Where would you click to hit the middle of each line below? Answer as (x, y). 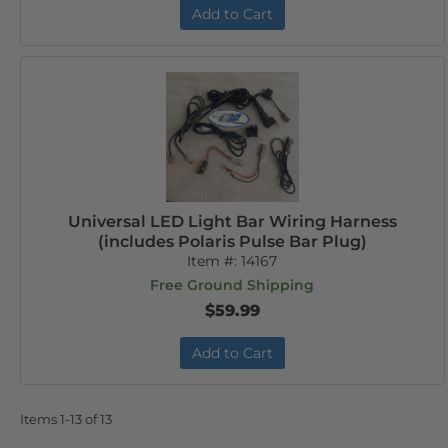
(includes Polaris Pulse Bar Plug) (232, 241)
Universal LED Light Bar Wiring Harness (232, 221)
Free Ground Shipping (232, 285)
